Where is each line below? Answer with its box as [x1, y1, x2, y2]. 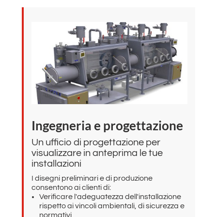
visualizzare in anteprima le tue [31, 148, 163, 158]
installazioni [31, 158, 81, 169]
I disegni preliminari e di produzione [31, 174, 153, 182]
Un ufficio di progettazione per [31, 137, 160, 147]
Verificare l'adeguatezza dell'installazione [39, 192, 181, 201]
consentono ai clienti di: [31, 183, 111, 191]
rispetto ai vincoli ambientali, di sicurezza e [39, 201, 185, 210]
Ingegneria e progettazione [31, 117, 183, 133]
